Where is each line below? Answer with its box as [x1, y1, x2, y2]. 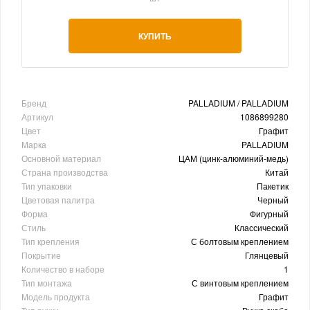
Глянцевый [245, 248, 289, 261]
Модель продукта [21, 290, 90, 302]
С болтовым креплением [191, 235, 289, 247]
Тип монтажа [21, 276, 72, 289]
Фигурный [250, 207, 289, 219]
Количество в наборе [21, 262, 104, 275]
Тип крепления [21, 235, 80, 247]
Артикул [21, 110, 53, 122]
